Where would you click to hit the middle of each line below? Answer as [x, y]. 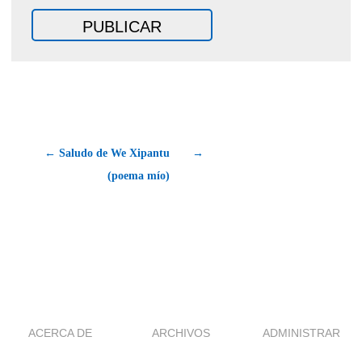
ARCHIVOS [181, 333]
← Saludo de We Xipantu [107, 153]
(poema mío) [139, 175]
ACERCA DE [61, 333]
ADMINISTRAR [302, 333]
